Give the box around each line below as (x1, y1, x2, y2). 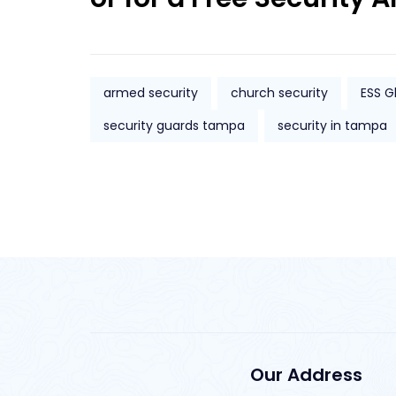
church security (231, 84, 328, 103)
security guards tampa (103, 117, 245, 135)
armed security (103, 84, 198, 103)
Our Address (249, 362, 362, 388)
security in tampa (278, 117, 387, 135)
